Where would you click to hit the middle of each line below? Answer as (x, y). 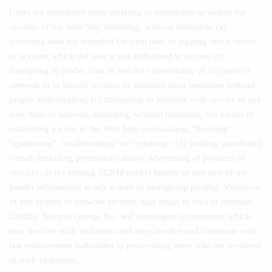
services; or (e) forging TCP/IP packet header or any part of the (128, 172)
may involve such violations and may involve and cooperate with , (135, 231)
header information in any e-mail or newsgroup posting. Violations (135, 187)
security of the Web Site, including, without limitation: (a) (118, 27)
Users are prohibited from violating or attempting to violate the (128, 12)
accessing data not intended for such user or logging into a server (133, 41)
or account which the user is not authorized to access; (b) (117, 56)
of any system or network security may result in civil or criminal (131, 202)
